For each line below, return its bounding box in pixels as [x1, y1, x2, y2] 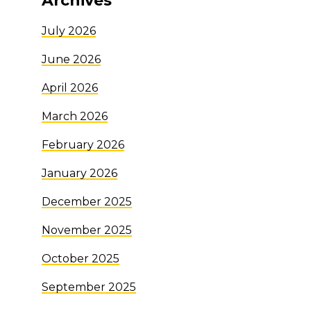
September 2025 [42, 280, 136, 294]
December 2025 [42, 194, 132, 208]
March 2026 [42, 109, 108, 123]
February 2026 [42, 137, 124, 151]
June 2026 [42, 52, 101, 66]
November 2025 [42, 223, 132, 237]
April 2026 [42, 81, 98, 94]
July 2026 [42, 24, 96, 37]
